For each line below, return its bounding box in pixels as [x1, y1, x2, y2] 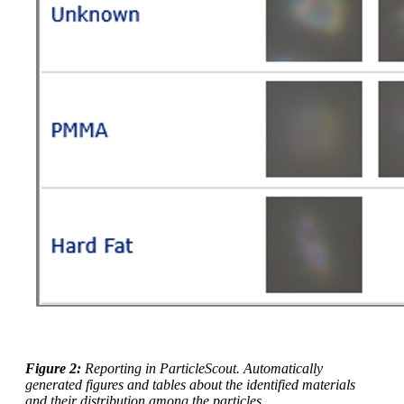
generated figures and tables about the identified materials [25, 377, 355, 393]
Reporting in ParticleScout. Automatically [85, 361, 323, 377]
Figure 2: [25, 361, 85, 377]
